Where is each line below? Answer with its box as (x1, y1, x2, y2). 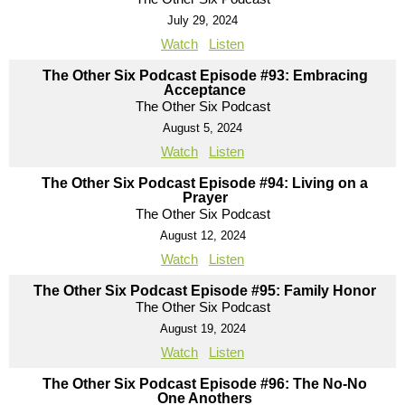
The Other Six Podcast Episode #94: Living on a (42, 175, 368, 192)
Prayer (182, 190, 228, 206)
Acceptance (164, 82, 246, 99)
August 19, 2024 (159, 322, 246, 336)
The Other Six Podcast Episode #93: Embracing (42, 68, 368, 84)
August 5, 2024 (163, 121, 242, 136)
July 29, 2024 (167, 14, 238, 28)
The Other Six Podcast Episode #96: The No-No (42, 376, 367, 392)
